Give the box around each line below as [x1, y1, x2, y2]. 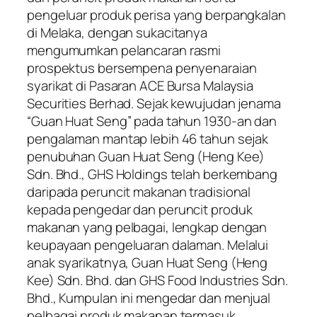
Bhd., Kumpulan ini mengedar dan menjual [27, 289, 271, 308]
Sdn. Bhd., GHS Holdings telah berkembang [27, 165, 277, 184]
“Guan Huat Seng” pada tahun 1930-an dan [27, 112, 277, 131]
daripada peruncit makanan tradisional [27, 183, 251, 202]
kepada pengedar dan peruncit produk [27, 200, 253, 219]
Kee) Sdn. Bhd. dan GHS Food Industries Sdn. [27, 271, 288, 290]
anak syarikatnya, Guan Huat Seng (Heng [27, 253, 268, 272]
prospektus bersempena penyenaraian [27, 59, 257, 78]
